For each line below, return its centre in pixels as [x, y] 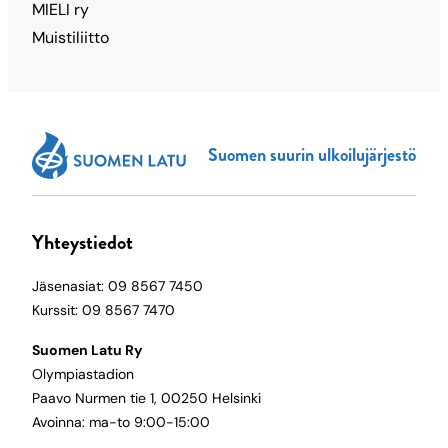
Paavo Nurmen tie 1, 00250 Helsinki [146, 397]
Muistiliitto [70, 37]
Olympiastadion [83, 373]
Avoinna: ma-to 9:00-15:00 [121, 421]
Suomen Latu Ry [87, 349]
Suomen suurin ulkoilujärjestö [312, 154]
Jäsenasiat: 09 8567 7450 [117, 285]
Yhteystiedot [82, 242]
